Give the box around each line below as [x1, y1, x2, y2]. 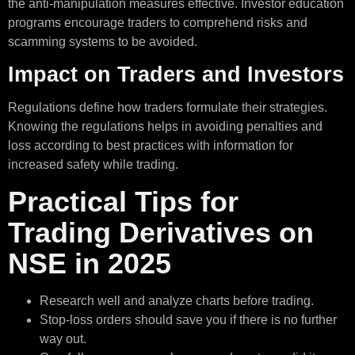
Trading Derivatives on [8, 216, 314, 249]
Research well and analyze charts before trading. [40, 293, 317, 307]
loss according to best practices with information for [8, 139, 293, 153]
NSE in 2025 [8, 246, 171, 280]
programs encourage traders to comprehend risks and [8, 15, 307, 29]
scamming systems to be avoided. [8, 34, 197, 48]
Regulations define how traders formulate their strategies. [8, 101, 327, 115]
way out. [40, 331, 90, 345]
